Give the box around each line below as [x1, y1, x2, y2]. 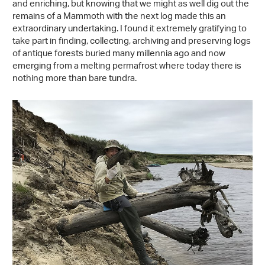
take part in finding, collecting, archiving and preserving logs [12, 32, 251, 51]
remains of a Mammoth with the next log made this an [12, 7, 226, 26]
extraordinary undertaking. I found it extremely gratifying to [12, 20, 247, 38]
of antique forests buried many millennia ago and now [12, 44, 225, 63]
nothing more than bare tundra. [12, 69, 137, 88]
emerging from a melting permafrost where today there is [12, 57, 241, 76]
